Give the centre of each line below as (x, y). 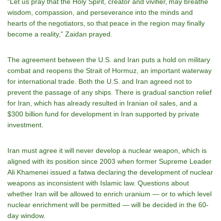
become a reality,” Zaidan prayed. (60, 34)
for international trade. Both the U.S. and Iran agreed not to (100, 81)
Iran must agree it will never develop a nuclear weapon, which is (107, 150)
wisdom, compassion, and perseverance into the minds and (100, 12)
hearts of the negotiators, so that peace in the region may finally (106, 23)
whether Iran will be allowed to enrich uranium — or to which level (110, 194)
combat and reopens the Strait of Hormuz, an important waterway (110, 71)
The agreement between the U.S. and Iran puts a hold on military (109, 60)
